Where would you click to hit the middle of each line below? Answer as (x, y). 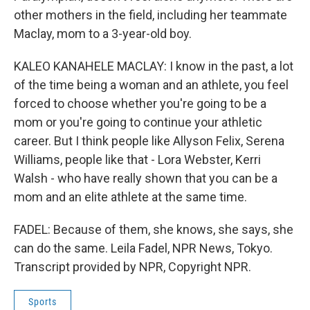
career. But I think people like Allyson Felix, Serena (149, 141)
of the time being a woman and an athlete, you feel (151, 85)
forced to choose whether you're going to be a (140, 103)
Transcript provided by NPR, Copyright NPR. (133, 267)
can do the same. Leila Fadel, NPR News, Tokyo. (143, 248)
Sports (43, 302)
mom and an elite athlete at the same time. (130, 197)
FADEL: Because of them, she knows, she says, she (154, 229)
